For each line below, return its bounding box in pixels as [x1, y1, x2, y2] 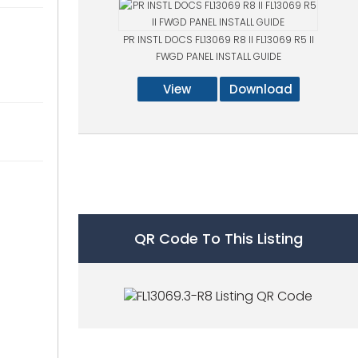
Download [229, 81, 292, 98]
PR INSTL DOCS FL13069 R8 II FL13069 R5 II [122, 33, 314, 47]
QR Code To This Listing [133, 229, 303, 249]
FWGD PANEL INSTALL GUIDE [155, 50, 281, 64]
